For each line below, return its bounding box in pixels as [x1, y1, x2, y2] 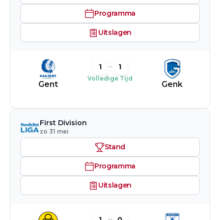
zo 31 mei [40, 128, 69, 135]
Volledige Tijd [87, 75, 133, 82]
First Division [40, 118, 87, 127]
